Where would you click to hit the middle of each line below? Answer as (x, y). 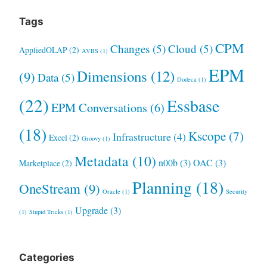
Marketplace (39, 163)
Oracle (111, 192)
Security (236, 192)
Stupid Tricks (46, 212)
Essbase (193, 106)
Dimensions (112, 76)
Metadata (101, 161)
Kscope (207, 136)
